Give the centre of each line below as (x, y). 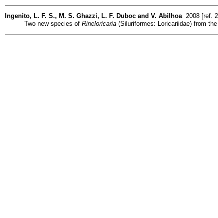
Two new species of (53, 23)
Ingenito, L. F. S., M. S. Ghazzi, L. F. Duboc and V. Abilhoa (93, 16)
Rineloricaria (99, 23)
